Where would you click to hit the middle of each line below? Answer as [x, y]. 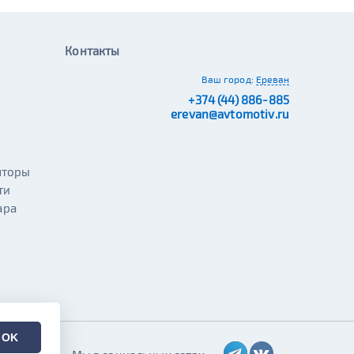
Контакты [92, 51]
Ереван [273, 79]
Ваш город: [228, 79]
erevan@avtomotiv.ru [230, 114]
